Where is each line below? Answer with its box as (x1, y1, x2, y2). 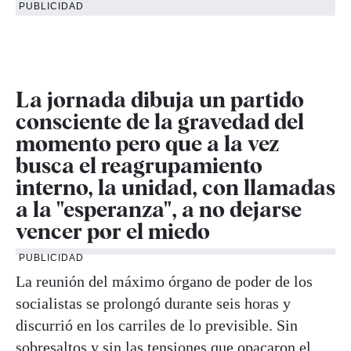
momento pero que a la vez (16, 130, 279, 157)
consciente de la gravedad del (16, 108, 304, 136)
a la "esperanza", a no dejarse (16, 196, 302, 223)
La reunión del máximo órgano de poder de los (16, 273, 313, 291)
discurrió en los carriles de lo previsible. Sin (16, 317, 298, 335)
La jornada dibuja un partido (16, 86, 304, 114)
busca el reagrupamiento (16, 152, 262, 179)
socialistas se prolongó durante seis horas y (16, 295, 291, 313)
